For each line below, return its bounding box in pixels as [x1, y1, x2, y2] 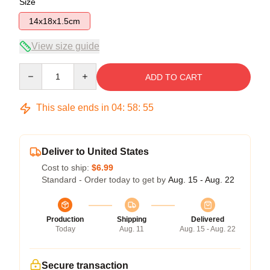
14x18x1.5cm [29, 16, 80, 26]
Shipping [117, 215, 146, 224]
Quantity [19, 64, 51, 74]
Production [46, 215, 84, 224]
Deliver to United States [42, 146, 149, 157]
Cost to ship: [42, 163, 92, 172]
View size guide [31, 41, 99, 51]
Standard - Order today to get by [42, 175, 168, 184]
